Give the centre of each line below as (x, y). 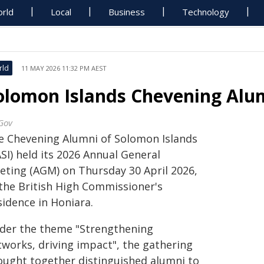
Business (127, 12)
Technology (206, 12)
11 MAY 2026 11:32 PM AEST (64, 68)
